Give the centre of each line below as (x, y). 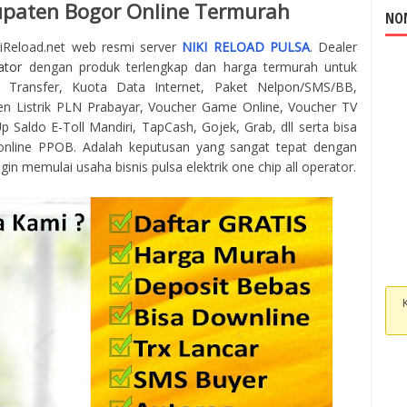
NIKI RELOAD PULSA (246, 47)
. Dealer (333, 47)
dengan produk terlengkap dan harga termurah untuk (189, 67)
